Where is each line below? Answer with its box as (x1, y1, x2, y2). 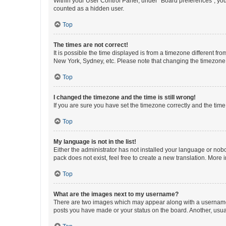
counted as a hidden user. (53, 5, 124, 12)
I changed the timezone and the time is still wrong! (53, 94, 196, 101)
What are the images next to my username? (53, 191, 179, 198)
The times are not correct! (53, 41, 128, 48)
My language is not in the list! (53, 138, 136, 145)
